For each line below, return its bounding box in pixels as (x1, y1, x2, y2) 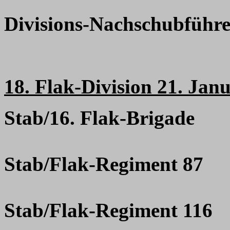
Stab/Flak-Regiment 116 (4, 199, 213, 221)
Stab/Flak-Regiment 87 (4, 153, 203, 175)
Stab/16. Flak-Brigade (4, 107, 195, 129)
